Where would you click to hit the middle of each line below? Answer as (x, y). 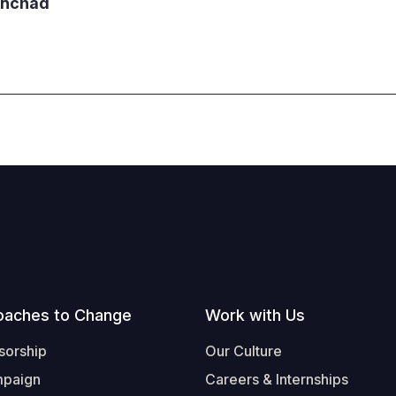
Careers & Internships (277, 379)
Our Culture (244, 351)
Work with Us (255, 315)
